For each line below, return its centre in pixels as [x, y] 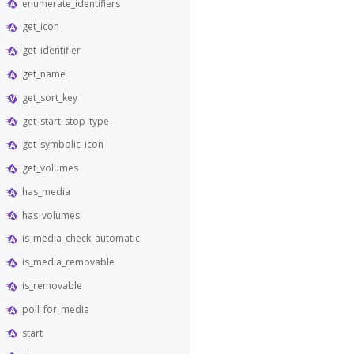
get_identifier [51, 51]
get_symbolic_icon [63, 145]
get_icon [41, 27]
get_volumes [50, 168]
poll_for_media [56, 309]
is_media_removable [68, 262]
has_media [46, 191]
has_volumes [51, 215]
